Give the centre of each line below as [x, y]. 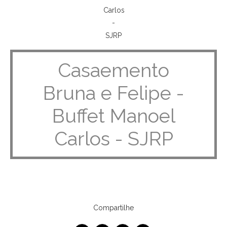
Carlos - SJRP [113, 139]
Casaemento [113, 70]
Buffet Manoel [113, 116]
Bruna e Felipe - [113, 93]
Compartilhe [113, 208]
